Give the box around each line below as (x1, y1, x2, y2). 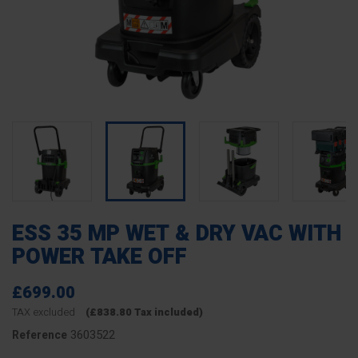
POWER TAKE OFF (12, 241, 187, 272)
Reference (12, 327, 67, 344)
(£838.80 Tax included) (86, 304, 203, 320)
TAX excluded (12, 304, 78, 320)
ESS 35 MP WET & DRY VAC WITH (12, 218, 341, 249)
